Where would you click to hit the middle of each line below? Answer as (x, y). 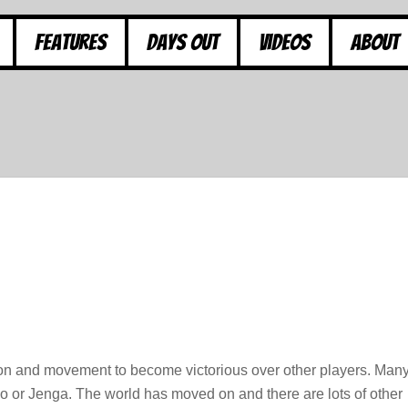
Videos (285, 42)
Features (71, 42)
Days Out (183, 42)
